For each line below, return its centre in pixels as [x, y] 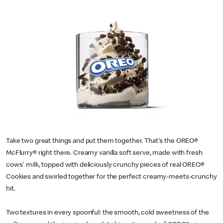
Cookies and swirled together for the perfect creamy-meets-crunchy [111, 177]
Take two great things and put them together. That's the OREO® [102, 141]
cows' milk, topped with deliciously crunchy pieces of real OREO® [105, 165]
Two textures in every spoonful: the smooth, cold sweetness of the [108, 213]
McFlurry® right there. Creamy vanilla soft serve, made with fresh [104, 153]
